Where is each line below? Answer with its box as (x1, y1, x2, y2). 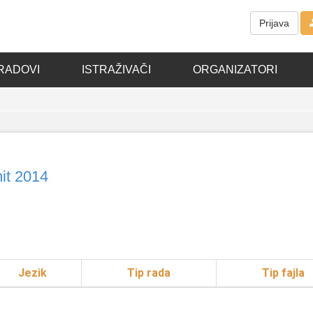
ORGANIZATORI (192, 64, 277, 75)
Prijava (259, 17, 289, 29)
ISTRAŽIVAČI (81, 64, 151, 75)
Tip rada (127, 266, 170, 279)
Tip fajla (261, 266, 305, 279)
